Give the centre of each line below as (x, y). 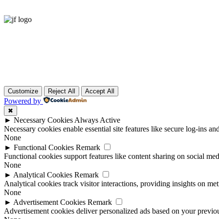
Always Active (97, 120)
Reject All (62, 91)
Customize (23, 91)
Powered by (22, 101)
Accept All (100, 91)
